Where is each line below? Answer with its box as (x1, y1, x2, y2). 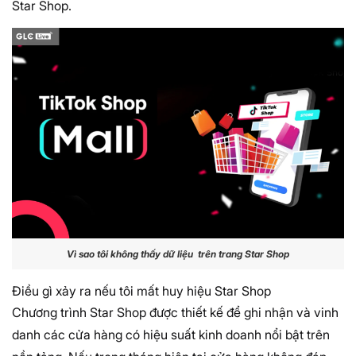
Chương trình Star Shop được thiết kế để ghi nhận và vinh (12, 304, 339, 320)
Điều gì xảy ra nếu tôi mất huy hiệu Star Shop (12, 282, 274, 299)
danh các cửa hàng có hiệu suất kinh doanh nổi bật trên (12, 326, 330, 342)
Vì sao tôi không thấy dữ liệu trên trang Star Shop (67, 248, 289, 261)
